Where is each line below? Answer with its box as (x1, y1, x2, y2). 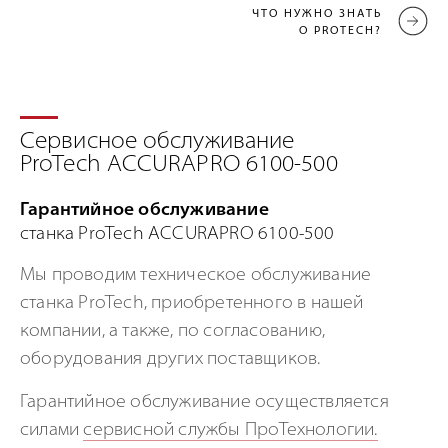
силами (20, 420, 84, 440)
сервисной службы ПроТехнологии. (83, 420, 378, 440)
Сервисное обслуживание (20, 130, 295, 154)
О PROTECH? (299, 25, 382, 37)
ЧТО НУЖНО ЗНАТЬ (252, 8, 382, 20)
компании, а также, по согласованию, (20, 321, 325, 341)
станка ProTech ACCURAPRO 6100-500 (20, 224, 335, 244)
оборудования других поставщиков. (20, 349, 321, 369)
